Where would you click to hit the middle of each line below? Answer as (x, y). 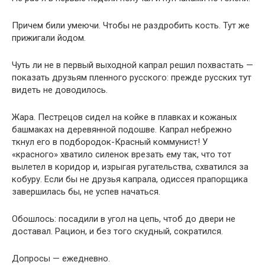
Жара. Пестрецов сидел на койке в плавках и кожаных (124, 117)
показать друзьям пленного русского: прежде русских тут (132, 77)
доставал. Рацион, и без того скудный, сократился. (117, 231)
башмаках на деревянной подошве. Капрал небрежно (122, 130)
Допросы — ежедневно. (61, 258)
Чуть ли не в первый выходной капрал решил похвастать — (132, 65)
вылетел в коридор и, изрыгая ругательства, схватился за (130, 167)
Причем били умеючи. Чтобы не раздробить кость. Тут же (131, 25)
